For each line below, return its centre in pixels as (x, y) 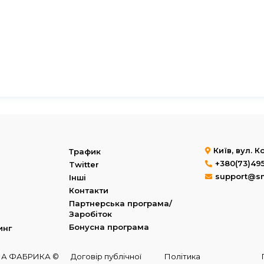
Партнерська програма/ (120, 203)
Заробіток (90, 214)
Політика (183, 256)
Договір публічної (106, 256)
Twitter (84, 164)
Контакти (88, 190)
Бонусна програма (109, 227)
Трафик (85, 151)
